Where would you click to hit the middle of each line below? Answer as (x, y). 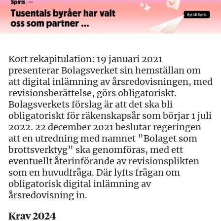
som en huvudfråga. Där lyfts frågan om (94, 172)
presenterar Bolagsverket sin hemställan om (105, 70)
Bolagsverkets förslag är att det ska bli (91, 104)
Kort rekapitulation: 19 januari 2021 (85, 59)
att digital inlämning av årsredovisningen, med (110, 81)
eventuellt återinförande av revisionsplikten (104, 161)
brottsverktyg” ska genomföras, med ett (96, 149)
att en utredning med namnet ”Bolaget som (103, 138)
